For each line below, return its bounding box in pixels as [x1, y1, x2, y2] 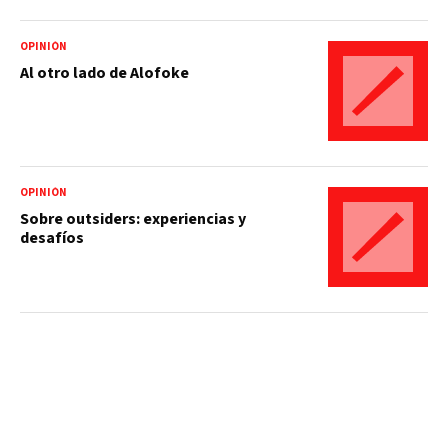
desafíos [20, 226, 84, 249]
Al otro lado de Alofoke [20, 61, 189, 84]
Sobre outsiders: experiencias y [20, 207, 246, 230]
